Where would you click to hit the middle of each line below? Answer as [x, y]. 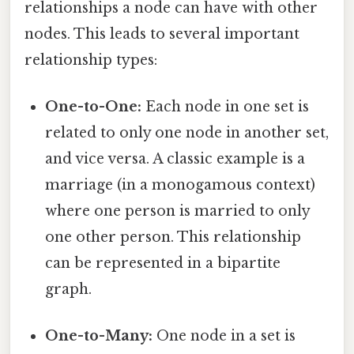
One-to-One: [94, 106]
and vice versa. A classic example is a [175, 158]
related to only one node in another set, [187, 132]
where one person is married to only [178, 211]
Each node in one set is [226, 106]
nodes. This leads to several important [162, 34]
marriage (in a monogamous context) [181, 185]
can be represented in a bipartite [163, 263]
